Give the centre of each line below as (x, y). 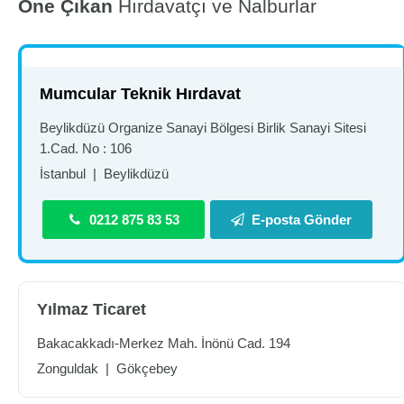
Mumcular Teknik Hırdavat (140, 94)
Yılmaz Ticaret (92, 309)
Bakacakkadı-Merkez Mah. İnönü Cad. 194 (164, 343)
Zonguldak (68, 368)
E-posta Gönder (302, 220)
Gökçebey (147, 368)
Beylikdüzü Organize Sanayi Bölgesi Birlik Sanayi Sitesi (203, 128)
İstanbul (63, 174)
